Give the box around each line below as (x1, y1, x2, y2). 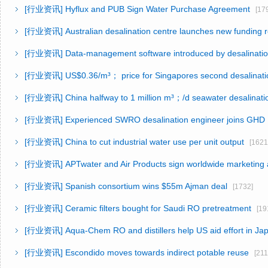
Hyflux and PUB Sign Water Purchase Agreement (65, 4, 250, 14)
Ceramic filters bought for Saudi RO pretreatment (65, 203, 251, 213)
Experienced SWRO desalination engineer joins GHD (65, 115, 265, 124)
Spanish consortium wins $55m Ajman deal (65, 181, 227, 191)
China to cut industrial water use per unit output (65, 137, 244, 147)
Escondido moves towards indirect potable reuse (65, 248, 249, 257)
